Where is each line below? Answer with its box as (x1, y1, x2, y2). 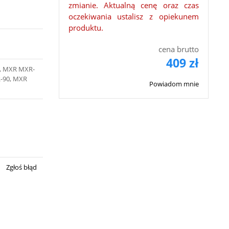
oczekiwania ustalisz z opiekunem (68, 11, 199, 21)
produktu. (68, 22, 103, 33)
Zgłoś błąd (5, 163, 37, 172)
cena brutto (158, 44, 199, 54)
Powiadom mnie (149, 79, 199, 88)
